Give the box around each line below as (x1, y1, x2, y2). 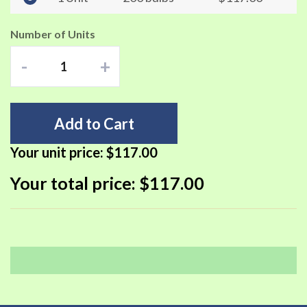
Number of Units (10, 27, 95, 40)
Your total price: (10, 173, 139, 193)
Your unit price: (10, 144, 106, 160)
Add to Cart (53, 114, 134, 133)
